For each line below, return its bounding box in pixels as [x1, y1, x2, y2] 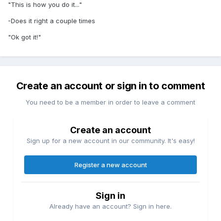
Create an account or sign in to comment [16, 80, 205, 92]
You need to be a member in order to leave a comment [26, 98, 195, 107]
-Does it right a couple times [8, 16, 95, 25]
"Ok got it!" [8, 33, 41, 41]
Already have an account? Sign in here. [49, 202, 172, 211]
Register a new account [74, 161, 147, 169]
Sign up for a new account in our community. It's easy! [26, 137, 195, 145]
